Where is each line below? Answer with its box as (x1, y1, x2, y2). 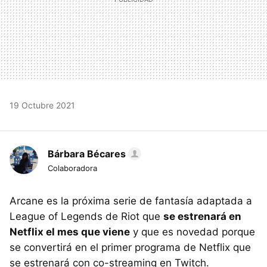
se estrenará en (163, 210, 241, 222)
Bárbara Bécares (48, 147, 126, 160)
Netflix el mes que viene (10, 225, 130, 238)
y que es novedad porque (130, 225, 255, 238)
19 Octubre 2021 (10, 100, 75, 110)
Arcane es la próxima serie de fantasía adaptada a (10, 194, 252, 207)
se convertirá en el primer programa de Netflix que (10, 241, 251, 253)
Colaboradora (48, 163, 97, 173)
